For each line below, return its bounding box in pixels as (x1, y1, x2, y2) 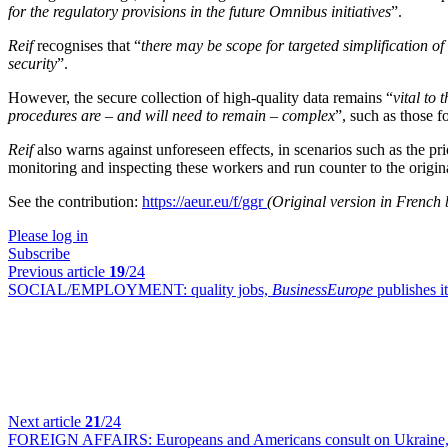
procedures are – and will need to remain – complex (8, 107, 335, 124)
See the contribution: (8, 193, 142, 210)
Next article (8, 413, 85, 430)
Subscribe (8, 245, 70, 262)
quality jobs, (191, 281, 272, 298)
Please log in (8, 227, 88, 244)
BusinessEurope (272, 281, 373, 298)
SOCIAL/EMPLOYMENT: (8, 281, 191, 298)
